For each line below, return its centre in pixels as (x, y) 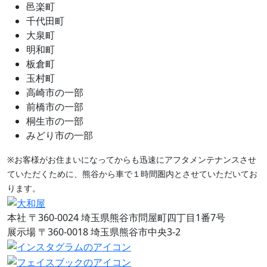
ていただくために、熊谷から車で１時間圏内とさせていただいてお (132, 173)
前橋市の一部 (55, 106)
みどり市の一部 (60, 135)
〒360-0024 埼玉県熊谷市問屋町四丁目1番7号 (127, 217)
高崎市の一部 (55, 92)
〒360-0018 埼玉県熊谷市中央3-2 (109, 232)
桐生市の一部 (55, 121)
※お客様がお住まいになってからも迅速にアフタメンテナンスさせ (132, 159)
